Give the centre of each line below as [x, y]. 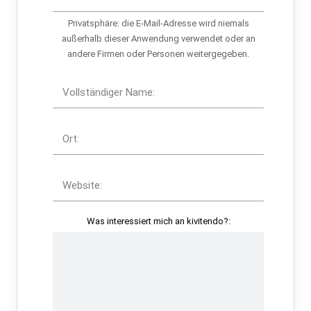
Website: [83, 186]
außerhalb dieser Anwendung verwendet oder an [158, 38]
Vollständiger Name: [109, 93]
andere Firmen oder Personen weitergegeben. [158, 53]
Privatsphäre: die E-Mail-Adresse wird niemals [158, 23]
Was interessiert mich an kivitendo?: [158, 221]
